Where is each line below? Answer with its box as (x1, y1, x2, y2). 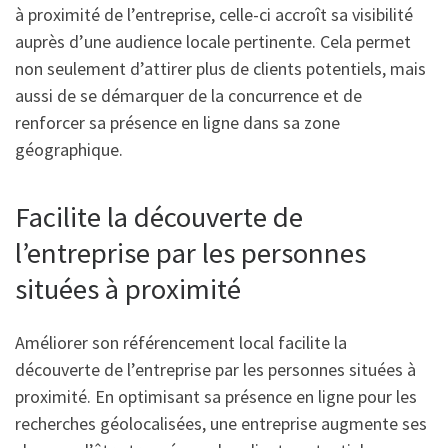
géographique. (15, 137, 123, 161)
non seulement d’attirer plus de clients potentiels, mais (15, 56, 426, 80)
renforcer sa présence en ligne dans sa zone (15, 110, 340, 134)
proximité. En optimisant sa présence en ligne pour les (15, 385, 417, 409)
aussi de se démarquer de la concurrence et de (15, 83, 362, 107)
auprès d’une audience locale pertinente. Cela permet (15, 29, 411, 53)
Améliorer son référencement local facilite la (15, 331, 347, 355)
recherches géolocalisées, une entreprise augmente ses (15, 412, 427, 436)
